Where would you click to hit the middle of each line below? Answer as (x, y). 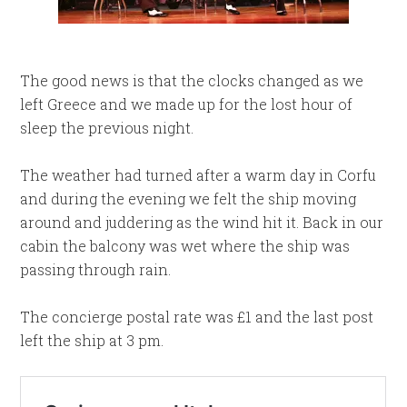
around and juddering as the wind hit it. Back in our (202, 222)
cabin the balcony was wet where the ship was (185, 245)
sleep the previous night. (107, 127)
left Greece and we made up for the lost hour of (187, 104)
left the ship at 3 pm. (92, 340)
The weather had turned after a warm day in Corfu (199, 174)
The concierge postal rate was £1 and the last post (197, 316)
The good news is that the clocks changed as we (192, 80)
